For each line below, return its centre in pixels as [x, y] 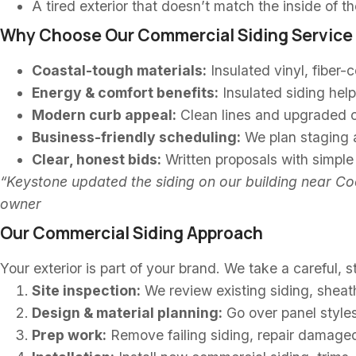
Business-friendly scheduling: [136, 137]
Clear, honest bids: [97, 159]
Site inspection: [86, 290]
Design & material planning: [127, 313]
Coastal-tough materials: [119, 70]
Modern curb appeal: [104, 115]
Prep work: [69, 335]
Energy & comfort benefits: [125, 93]
